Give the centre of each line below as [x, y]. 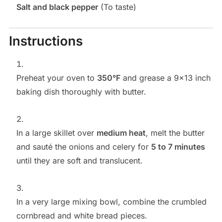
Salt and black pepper [57, 7]
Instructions [46, 41]
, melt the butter [175, 133]
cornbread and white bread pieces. [82, 216]
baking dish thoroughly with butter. [81, 92]
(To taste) [117, 7]
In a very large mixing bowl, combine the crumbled [111, 202]
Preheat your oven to [56, 78]
